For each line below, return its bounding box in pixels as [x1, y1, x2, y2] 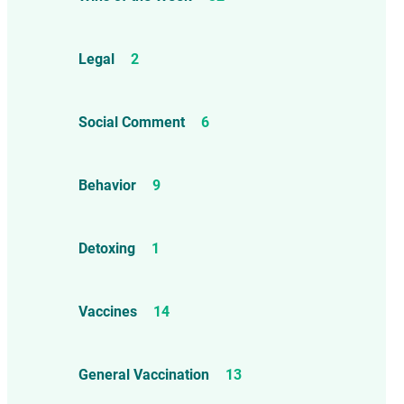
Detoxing [78, 240, 135, 257]
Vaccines [78, 303, 137, 320]
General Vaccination [78, 366, 209, 383]
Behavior [78, 177, 136, 194]
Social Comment [78, 114, 185, 131]
